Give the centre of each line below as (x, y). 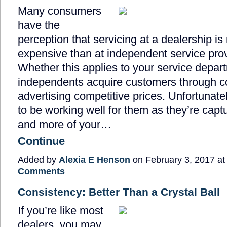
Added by (38, 159)
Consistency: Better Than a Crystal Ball (119, 192)
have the (39, 25)
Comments (41, 171)
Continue (41, 141)
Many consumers (60, 11)
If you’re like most (61, 210)
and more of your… (65, 125)
